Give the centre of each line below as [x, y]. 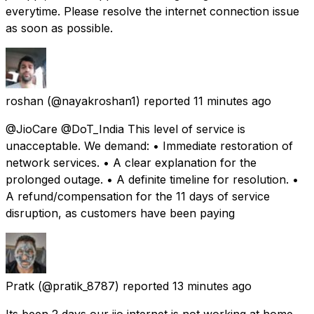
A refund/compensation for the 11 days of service [138, 196]
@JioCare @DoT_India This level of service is [125, 129]
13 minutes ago [212, 286]
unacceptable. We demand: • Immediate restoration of [149, 145]
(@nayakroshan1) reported [118, 101]
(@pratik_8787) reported [103, 286]
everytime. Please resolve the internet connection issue [152, 11]
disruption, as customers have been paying [120, 213]
